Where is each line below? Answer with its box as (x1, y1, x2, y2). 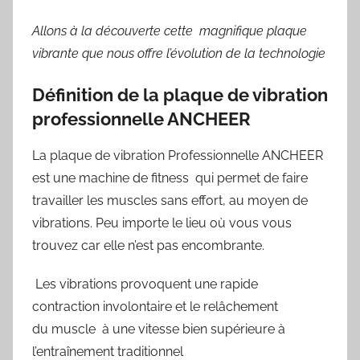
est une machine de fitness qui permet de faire (32, 170, 308, 186)
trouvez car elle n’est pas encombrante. (32, 237, 264, 253)
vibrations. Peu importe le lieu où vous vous (32, 215, 292, 231)
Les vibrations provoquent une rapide (32, 276, 258, 292)
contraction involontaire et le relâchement (32, 298, 278, 314)
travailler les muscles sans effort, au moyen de (32, 192, 308, 208)
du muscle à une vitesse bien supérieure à (32, 321, 285, 337)
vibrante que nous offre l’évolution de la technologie (32, 46, 325, 62)
